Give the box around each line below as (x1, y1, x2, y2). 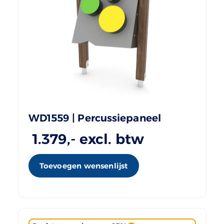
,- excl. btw (67, 130, 144, 148)
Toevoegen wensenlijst (39, 161, 128, 171)
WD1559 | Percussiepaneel (28, 112, 161, 124)
